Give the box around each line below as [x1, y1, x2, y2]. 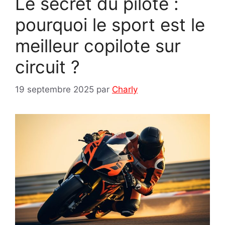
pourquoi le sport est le [15, 14, 205, 36]
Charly [112, 84, 138, 94]
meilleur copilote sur [15, 35, 181, 57]
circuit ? [15, 56, 80, 78]
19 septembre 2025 [15, 84, 94, 94]
